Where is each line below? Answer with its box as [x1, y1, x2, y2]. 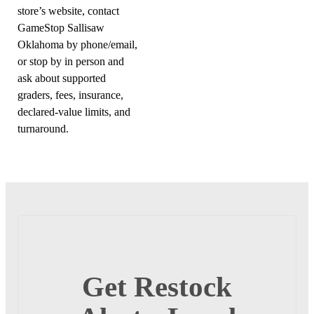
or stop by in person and [18, 55, 125, 68]
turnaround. [18, 122, 69, 135]
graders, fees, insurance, [18, 88, 124, 102]
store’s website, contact [18, 4, 120, 18]
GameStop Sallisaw [18, 21, 105, 34]
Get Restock [82, 271, 232, 303]
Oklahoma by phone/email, [18, 38, 138, 51]
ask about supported [18, 71, 107, 85]
